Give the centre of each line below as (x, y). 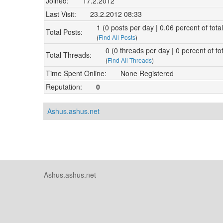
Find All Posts (117, 37)
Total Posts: (64, 32)
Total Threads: (69, 55)
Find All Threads (130, 60)
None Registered (147, 73)
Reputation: (64, 86)
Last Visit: (61, 14)
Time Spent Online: (76, 73)
